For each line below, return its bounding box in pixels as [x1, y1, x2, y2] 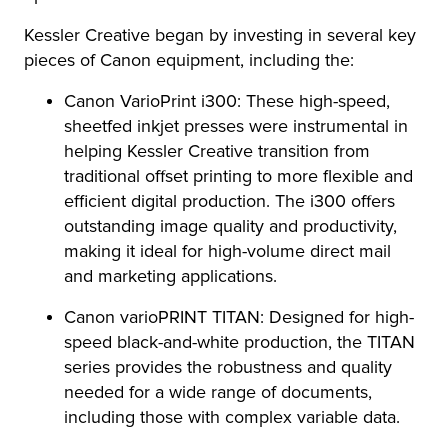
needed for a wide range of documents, [64, 381, 372, 403]
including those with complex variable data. [64, 406, 400, 428]
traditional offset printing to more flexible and [64, 165, 413, 187]
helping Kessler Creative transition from [64, 140, 370, 162]
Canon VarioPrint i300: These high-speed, [64, 90, 390, 112]
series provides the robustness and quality [64, 356, 392, 378]
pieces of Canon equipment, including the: [24, 49, 354, 71]
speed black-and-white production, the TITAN [64, 331, 415, 353]
